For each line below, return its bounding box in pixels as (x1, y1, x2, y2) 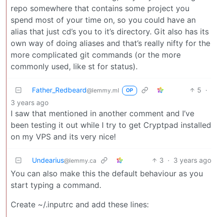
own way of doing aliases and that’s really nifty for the (11, 38, 210, 48)
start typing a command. (11, 180, 101, 190)
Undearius (32, 155, 64, 164)
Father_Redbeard (32, 85, 87, 94)
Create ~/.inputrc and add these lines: (11, 199, 149, 209)
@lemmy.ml (87, 86, 119, 94)
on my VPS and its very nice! (11, 131, 116, 141)
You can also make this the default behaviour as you (11, 168, 203, 178)
